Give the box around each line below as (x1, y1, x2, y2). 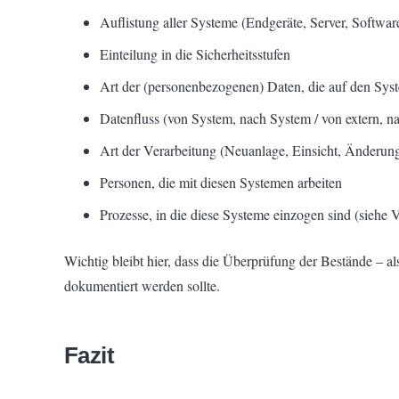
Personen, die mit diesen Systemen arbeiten (100, 173, 342, 191)
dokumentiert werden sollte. (64, 276, 220, 295)
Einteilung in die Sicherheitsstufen (100, 45, 290, 63)
